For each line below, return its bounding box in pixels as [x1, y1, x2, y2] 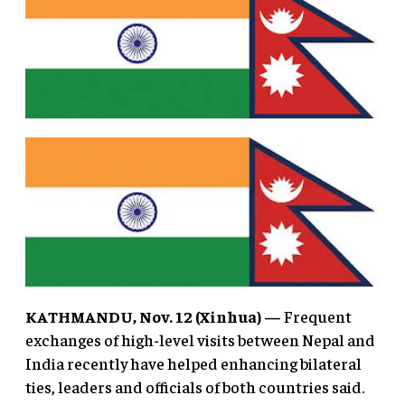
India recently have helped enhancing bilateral [25, 353, 362, 374]
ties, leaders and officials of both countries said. [25, 376, 364, 398]
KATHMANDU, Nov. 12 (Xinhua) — [25, 306, 281, 327]
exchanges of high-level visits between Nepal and [25, 329, 375, 351]
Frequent [281, 306, 352, 327]
